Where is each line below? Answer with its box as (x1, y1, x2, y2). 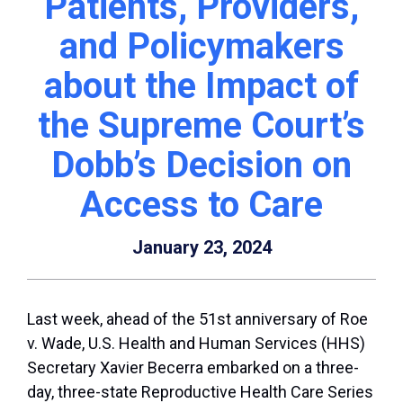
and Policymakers (58, 25, 345, 68)
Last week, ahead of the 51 (27, 309, 217, 329)
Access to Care (80, 184, 323, 227)
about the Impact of (44, 65, 359, 108)
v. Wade (27, 334, 82, 354)
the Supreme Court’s (38, 104, 365, 148)
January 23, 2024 (131, 237, 272, 259)
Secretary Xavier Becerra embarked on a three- (27, 358, 359, 378)
